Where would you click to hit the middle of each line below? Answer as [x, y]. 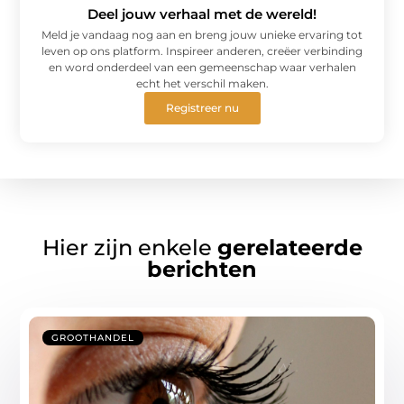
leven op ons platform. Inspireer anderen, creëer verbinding [202, 50]
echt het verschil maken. [202, 83]
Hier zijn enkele [129, 248]
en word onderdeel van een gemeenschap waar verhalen [202, 67]
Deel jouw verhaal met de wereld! [202, 14]
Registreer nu [202, 107]
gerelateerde [289, 248]
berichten [202, 270]
